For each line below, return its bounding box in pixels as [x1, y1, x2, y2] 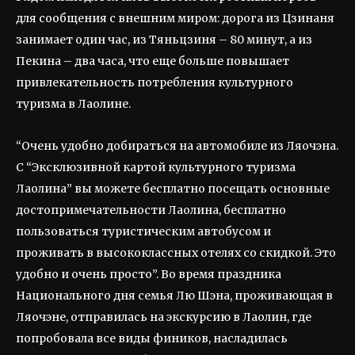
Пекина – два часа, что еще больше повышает [16, 54, 289, 68]
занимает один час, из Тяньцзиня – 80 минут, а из [16, 32, 312, 47]
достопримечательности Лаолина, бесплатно [16, 203, 286, 217]
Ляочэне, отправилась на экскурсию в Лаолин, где [16, 310, 311, 324]
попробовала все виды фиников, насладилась [16, 331, 288, 345]
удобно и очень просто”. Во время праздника [16, 267, 281, 281]
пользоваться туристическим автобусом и [16, 224, 271, 239]
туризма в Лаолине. [16, 97, 131, 111]
